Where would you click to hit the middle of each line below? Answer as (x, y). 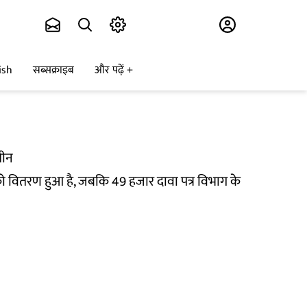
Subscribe (162, 25)
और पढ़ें (109, 71)
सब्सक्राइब (53, 71)
